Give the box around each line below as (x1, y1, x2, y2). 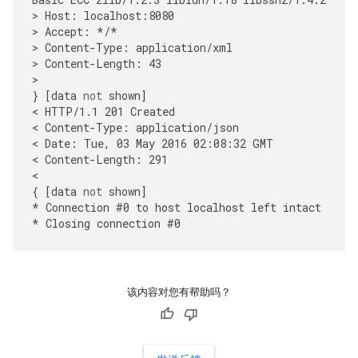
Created (130, 104, 175, 119)
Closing (46, 216, 90, 231)
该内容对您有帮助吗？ (127, 286, 231, 298)
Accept (45, 24, 83, 39)
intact (283, 200, 321, 215)
